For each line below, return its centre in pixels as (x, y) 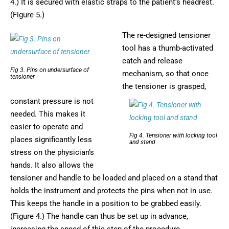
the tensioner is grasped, (164, 86)
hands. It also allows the (52, 165)
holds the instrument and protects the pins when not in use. (111, 190)
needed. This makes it (48, 114)
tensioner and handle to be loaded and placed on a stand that (114, 178)
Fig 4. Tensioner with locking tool (173, 136)
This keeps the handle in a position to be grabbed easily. (106, 203)
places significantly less (51, 139)
